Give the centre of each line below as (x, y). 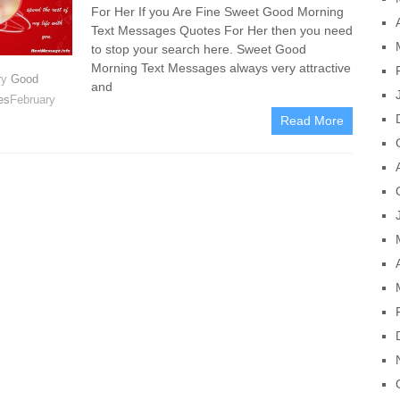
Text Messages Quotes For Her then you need (221, 30)
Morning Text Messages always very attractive (221, 68)
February (33, 100)
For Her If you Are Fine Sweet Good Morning (217, 12)
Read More (312, 121)
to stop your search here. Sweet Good (198, 49)
